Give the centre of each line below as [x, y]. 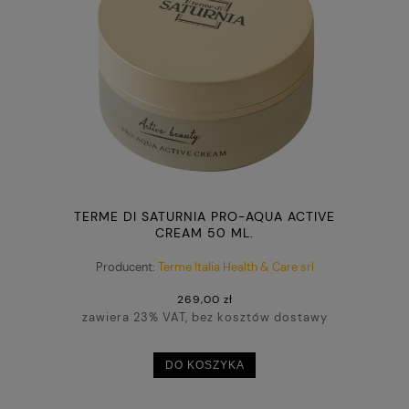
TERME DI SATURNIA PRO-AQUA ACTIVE [204, 217]
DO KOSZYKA [204, 365]
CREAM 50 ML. [204, 233]
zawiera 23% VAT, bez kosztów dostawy [204, 317]
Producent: [125, 267]
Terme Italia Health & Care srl [236, 267]
